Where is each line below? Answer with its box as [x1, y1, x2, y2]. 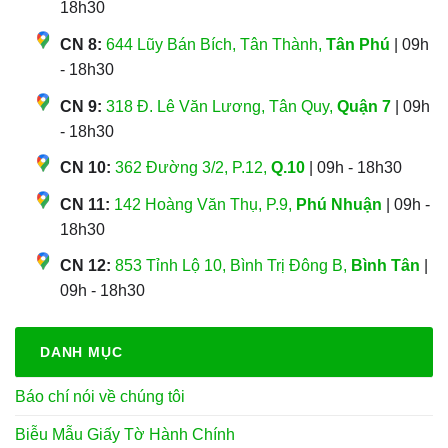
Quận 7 [337, 97, 391, 115]
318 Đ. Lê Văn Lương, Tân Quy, [106, 97, 337, 115]
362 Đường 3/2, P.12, [115, 159, 271, 177]
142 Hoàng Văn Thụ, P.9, [114, 195, 296, 213]
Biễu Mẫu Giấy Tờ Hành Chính [15, 426, 235, 444]
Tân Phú [326, 35, 390, 53]
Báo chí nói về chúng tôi [15, 388, 185, 406]
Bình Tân [351, 257, 420, 275]
